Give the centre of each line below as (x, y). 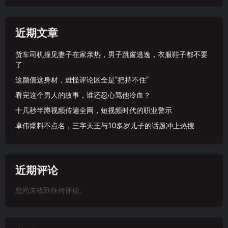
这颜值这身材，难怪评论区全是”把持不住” (82, 80)
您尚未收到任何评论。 (51, 191)
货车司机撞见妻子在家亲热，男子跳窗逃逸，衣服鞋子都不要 (111, 55)
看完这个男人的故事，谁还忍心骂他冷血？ (83, 95)
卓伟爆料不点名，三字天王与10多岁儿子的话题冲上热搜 (105, 126)
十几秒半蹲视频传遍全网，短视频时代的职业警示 (94, 111)
